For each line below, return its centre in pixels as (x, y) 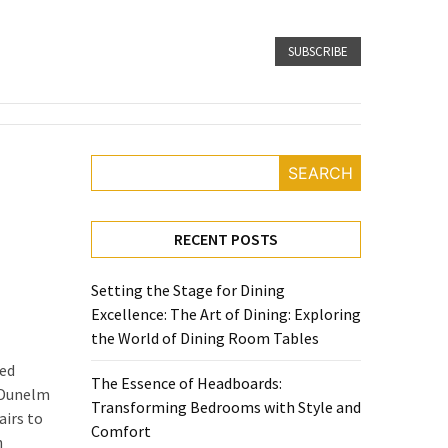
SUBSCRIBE (318, 51)
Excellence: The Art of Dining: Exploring (226, 314)
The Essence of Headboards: (186, 383)
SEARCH (320, 173)
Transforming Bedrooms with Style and (226, 407)
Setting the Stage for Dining (188, 290)
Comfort (121, 431)
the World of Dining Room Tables (205, 338)
